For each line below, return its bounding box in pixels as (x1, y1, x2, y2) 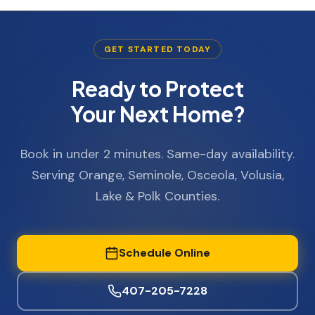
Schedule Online (119, 245, 210, 260)
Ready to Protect (71, 75, 244, 102)
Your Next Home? (70, 101, 245, 127)
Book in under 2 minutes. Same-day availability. (20, 146, 295, 162)
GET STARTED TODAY (103, 44, 212, 55)
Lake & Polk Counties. (96, 188, 219, 205)
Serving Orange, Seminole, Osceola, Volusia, (31, 167, 284, 184)
